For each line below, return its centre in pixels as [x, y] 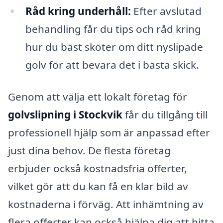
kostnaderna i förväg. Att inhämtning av [106, 204]
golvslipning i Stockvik [65, 115]
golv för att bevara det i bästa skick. [112, 65]
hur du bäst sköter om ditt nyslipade [114, 47]
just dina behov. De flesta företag [89, 151]
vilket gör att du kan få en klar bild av [98, 186]
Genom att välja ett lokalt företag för [98, 97]
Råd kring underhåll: [78, 11]
